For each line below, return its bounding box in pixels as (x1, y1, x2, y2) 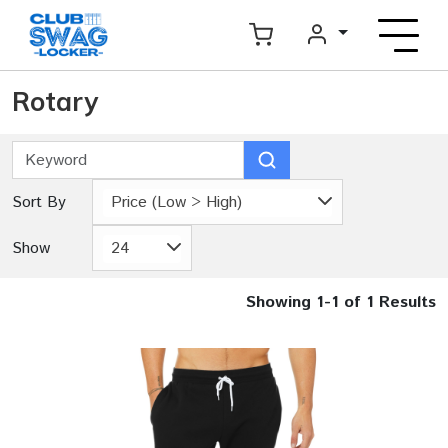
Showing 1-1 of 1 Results (246, 291, 436, 314)
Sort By (12, 190, 66, 214)
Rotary (12, 85, 98, 118)
